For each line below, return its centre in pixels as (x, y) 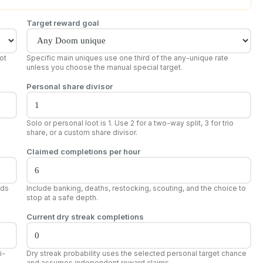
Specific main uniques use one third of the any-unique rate (127, 58)
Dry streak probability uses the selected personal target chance (136, 253)
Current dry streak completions (85, 216)
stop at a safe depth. (62, 197)
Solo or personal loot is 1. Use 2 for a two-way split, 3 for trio (130, 123)
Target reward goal (63, 23)
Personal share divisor (69, 86)
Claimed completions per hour (83, 151)
